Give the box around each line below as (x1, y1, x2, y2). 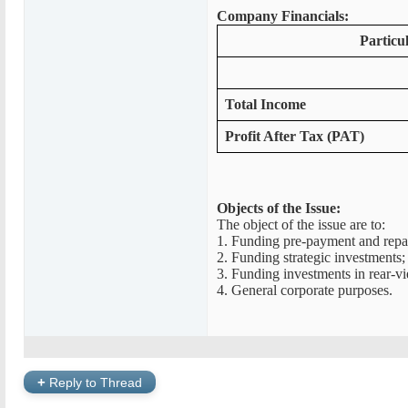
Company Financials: (217, 8, 349, 24)
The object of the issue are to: (217, 217, 385, 232)
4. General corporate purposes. (217, 282, 393, 298)
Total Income (225, 97, 306, 112)
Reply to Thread (46, 374, 142, 390)
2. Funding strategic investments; (217, 250, 405, 265)
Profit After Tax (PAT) (225, 128, 364, 144)
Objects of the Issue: (217, 200, 341, 216)
